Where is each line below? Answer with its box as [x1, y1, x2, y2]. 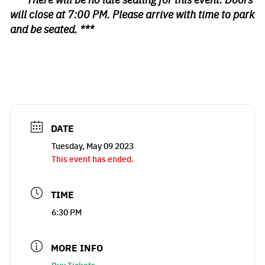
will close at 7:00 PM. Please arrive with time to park [10, 7, 254, 21]
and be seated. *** [10, 21, 94, 36]
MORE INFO [51, 241, 103, 254]
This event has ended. [51, 153, 134, 164]
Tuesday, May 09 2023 [51, 140, 134, 151]
